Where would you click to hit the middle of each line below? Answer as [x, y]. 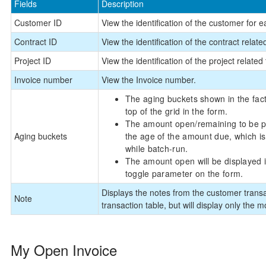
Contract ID [35, 41]
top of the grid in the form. [176, 111]
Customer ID [38, 22]
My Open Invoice [64, 249]
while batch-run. [156, 148]
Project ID [32, 60]
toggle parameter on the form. [184, 173]
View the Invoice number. [148, 79]
